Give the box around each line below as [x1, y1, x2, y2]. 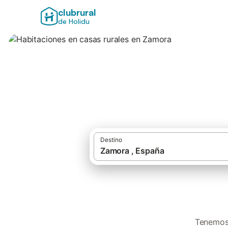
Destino [100, 136, 122, 144]
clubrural [58, 7, 96, 18]
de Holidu [58, 17, 90, 25]
